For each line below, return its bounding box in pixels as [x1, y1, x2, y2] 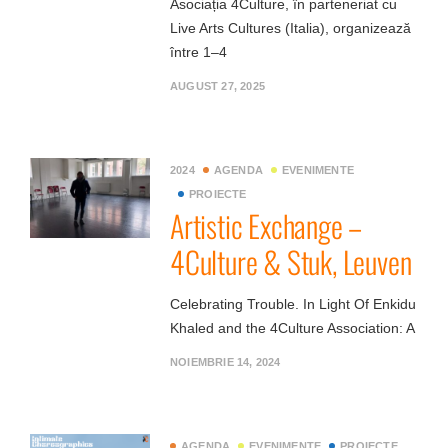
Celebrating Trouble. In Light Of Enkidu [170, 296, 416, 312]
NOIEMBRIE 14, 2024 [170, 356, 281, 368]
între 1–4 [170, 44, 227, 60]
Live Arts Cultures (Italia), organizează [170, 20, 411, 36]
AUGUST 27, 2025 [170, 80, 265, 92]
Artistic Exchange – [170, 203, 363, 248]
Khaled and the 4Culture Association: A [170, 320, 415, 336]
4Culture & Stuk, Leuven [170, 239, 412, 284]
